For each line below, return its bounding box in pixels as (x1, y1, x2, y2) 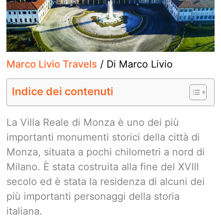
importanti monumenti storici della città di (6, 131, 200, 144)
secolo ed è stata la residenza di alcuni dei (6, 176, 205, 188)
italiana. (6, 205, 42, 218)
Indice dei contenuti (12, 85, 113, 98)
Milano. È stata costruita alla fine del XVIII (6, 161, 199, 173)
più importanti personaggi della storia (6, 190, 180, 203)
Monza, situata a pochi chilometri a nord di (6, 146, 205, 158)
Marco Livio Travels (6, 58, 97, 71)
